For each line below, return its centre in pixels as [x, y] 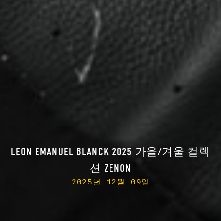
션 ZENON [110, 168]
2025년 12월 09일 [110, 182]
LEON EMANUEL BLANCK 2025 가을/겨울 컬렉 [110, 152]
